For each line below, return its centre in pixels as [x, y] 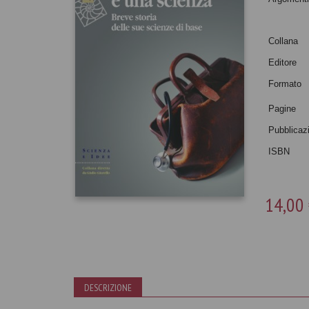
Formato [285, 84]
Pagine [282, 109]
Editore [283, 62]
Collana [283, 41]
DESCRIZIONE [108, 288]
